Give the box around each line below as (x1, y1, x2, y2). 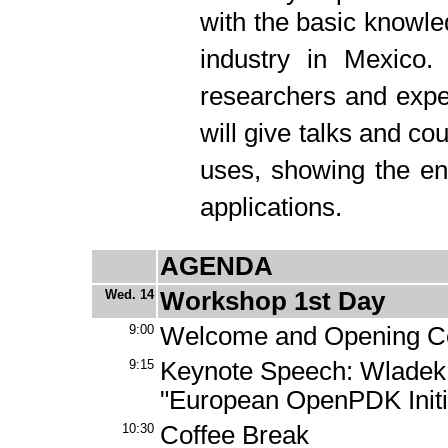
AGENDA (160, 252, 273, 280)
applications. (200, 193, 342, 229)
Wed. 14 (105, 287, 154, 302)
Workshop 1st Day (160, 287, 385, 315)
